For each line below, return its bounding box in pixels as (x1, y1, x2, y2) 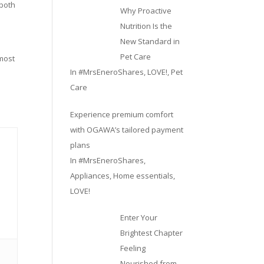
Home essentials (113, 170, 174, 181)
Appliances (70, 170, 110, 181)
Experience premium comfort (70, 108, 174, 120)
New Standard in (120, 36, 180, 47)
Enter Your (120, 212, 157, 223)
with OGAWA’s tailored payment (70, 124, 184, 135)
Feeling (120, 243, 146, 253)
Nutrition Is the (120, 21, 172, 31)
